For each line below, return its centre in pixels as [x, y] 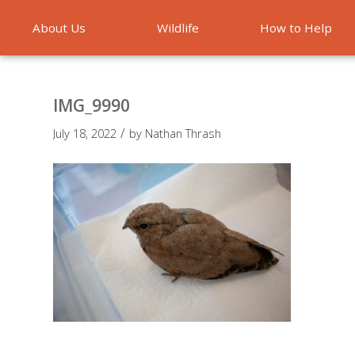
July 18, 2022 [85, 133]
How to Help [296, 28]
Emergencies [177, 83]
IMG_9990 [92, 105]
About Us [59, 28]
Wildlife [177, 28]
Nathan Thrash [183, 133]
